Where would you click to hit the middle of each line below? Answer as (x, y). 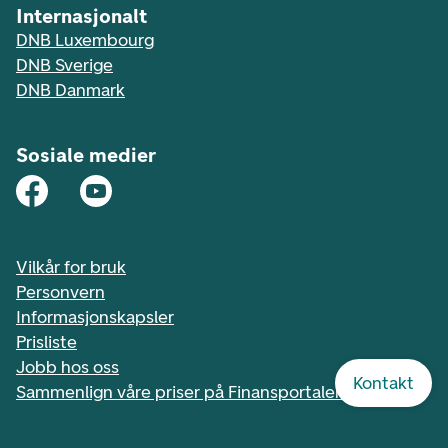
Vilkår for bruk (71, 267)
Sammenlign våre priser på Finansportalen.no (192, 392)
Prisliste (46, 342)
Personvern (60, 292)
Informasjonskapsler (95, 317)
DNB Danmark (70, 90)
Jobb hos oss (67, 367)
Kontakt (383, 383)
